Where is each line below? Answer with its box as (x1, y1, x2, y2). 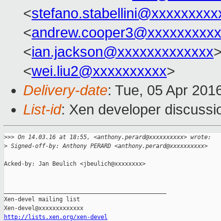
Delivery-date (23, 82, 108, 99)
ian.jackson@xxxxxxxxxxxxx (32, 44, 214, 60)
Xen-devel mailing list (4, 196, 80, 203)
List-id (23, 102, 61, 118)
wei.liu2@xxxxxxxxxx (32, 63, 167, 79)
